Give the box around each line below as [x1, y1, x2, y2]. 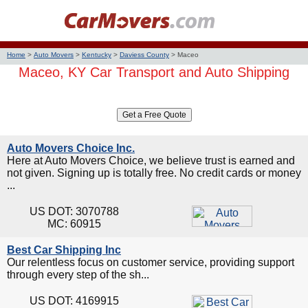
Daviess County [120, 51, 169, 58]
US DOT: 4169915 [29, 295, 119, 307]
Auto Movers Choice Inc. [7, 142, 135, 154]
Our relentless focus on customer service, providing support [7, 256, 294, 268]
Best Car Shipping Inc [7, 244, 121, 256]
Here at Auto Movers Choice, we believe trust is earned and [7, 155, 295, 166]
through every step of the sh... [7, 269, 149, 280]
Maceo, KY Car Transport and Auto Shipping [19, 65, 289, 80]
